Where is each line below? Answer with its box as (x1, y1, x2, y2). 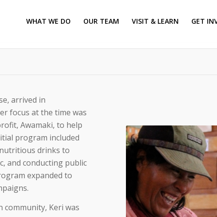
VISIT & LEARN (132, 16, 179, 26)
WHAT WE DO (26, 16, 71, 26)
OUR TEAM (83, 16, 119, 26)
